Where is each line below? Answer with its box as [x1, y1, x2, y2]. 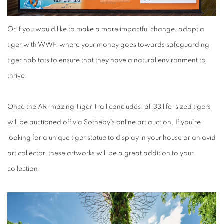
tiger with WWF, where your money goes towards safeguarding [7, 41, 209, 48]
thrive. [7, 72, 27, 79]
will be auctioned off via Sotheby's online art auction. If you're [7, 119, 201, 126]
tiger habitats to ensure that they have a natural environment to [7, 57, 206, 64]
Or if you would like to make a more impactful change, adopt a [7, 26, 204, 33]
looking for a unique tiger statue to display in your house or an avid [7, 134, 216, 141]
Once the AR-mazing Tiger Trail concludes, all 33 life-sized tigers [7, 103, 211, 110]
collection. [7, 165, 40, 172]
